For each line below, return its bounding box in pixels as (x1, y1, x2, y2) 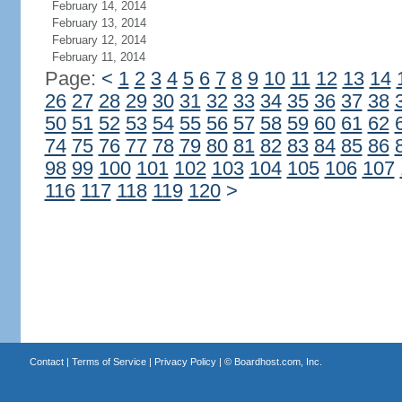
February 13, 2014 (51, 16, 146, 30)
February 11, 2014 (51, 50, 145, 64)
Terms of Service (71, 356, 146, 367)
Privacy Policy (153, 356, 216, 367)
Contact (29, 356, 64, 367)
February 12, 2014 (51, 33, 146, 47)
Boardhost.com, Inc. (233, 356, 322, 367)
